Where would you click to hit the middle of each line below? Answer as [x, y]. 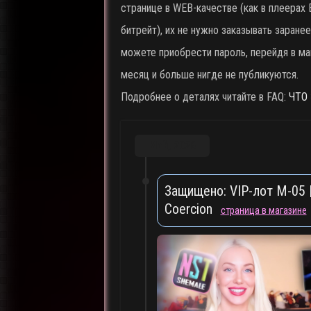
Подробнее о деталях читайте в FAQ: [204, 96]
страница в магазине [263, 210]
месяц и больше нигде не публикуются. [209, 74]
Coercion [192, 209]
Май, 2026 [172, 145]
